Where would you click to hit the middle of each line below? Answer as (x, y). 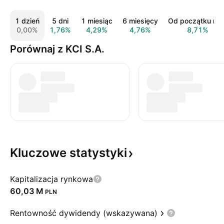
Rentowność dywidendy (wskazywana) (84, 213)
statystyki (98, 153)
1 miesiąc (97, 21)
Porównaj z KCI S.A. (57, 49)
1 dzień (27, 21)
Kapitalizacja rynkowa (51, 179)
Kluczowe (40, 153)
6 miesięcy (140, 21)
